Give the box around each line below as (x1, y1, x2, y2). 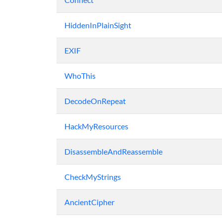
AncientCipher (64, 197, 114, 207)
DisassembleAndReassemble (64, 147, 163, 156)
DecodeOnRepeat (64, 96, 126, 106)
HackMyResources (64, 121, 128, 131)
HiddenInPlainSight (64, 20, 131, 30)
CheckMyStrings (64, 172, 121, 181)
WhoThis (64, 71, 96, 80)
